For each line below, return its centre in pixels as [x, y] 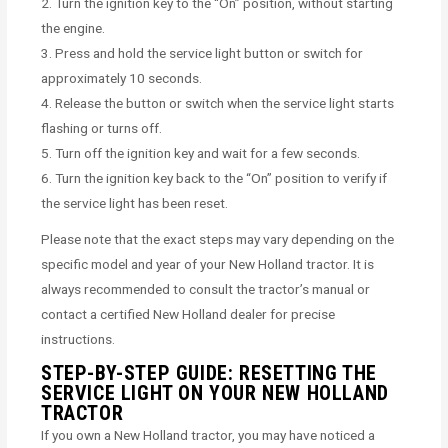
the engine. [73, 27]
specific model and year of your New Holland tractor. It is [208, 263]
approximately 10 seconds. [122, 77]
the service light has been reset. [135, 202]
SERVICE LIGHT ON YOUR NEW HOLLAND [215, 392]
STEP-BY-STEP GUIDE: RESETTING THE [209, 372]
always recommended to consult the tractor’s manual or [206, 288]
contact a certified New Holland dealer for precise [188, 313]
